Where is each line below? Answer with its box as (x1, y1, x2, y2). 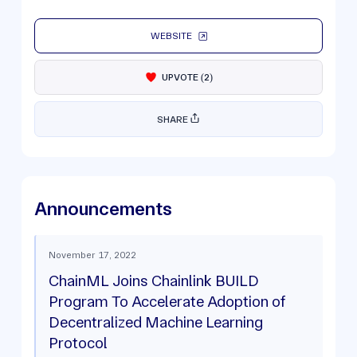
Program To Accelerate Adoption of (48, 292, 286, 311)
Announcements (33, 198, 172, 220)
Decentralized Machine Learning (48, 313, 263, 331)
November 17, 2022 (48, 249, 136, 261)
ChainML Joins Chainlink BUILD (48, 272, 259, 290)
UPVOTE (161, 72, 198, 83)
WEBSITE (150, 30, 192, 41)
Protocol (48, 334, 108, 352)
